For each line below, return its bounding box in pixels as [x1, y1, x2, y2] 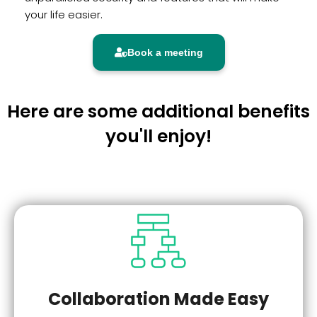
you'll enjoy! [105, 123, 212, 149]
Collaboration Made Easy [48, 287, 269, 311]
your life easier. [25, 7, 103, 23]
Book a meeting [127, 46, 203, 58]
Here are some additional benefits [7, 98, 310, 124]
